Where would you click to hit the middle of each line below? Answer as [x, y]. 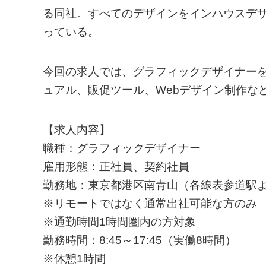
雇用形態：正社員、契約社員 [116, 167]
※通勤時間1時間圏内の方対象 [119, 222]
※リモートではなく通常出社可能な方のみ [150, 204]
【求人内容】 [77, 130]
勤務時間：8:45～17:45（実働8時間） [140, 240]
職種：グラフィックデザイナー [122, 148]
